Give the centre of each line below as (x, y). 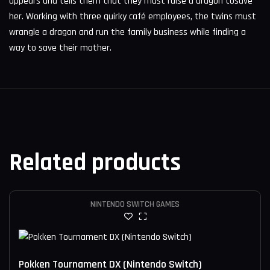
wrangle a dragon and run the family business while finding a (127, 32)
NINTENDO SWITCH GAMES (135, 205)
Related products (95, 163)
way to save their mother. (60, 48)
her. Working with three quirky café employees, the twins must (133, 16)
